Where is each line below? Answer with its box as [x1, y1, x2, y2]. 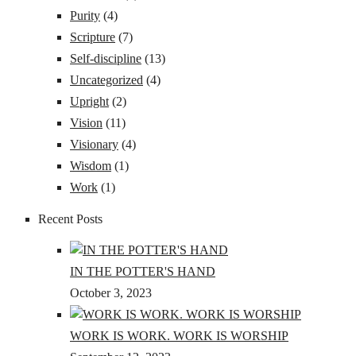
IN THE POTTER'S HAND [70, 265, 215, 279]
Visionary [70, 137, 118, 151]
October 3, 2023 [70, 286, 152, 300]
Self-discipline [70, 51, 141, 65]
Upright [70, 94, 109, 108]
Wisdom [70, 158, 111, 172]
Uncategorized [70, 72, 143, 87]
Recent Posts [38, 212, 103, 226]
